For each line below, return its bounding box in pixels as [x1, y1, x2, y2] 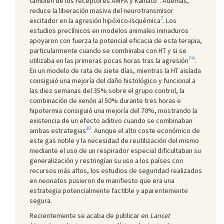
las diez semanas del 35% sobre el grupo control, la [29, 85, 184, 95]
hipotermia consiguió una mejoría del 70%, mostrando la [29, 105, 197, 115]
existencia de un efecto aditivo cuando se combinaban [29, 115, 192, 125]
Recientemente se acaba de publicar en [29, 210, 150, 220]
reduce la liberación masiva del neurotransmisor [29, 5, 173, 15]
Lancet [150, 210, 170, 220]
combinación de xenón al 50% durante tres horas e [29, 95, 181, 105]
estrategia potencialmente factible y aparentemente [29, 185, 188, 195]
